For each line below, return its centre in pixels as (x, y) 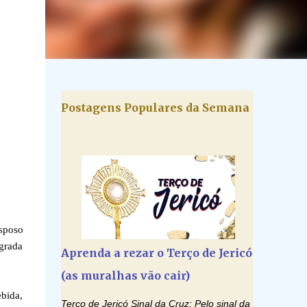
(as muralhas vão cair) (125, 275)
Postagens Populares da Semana (155, 108)
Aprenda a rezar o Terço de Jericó (156, 253)
